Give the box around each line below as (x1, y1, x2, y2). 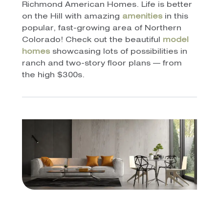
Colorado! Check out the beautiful (22, 37, 163, 44)
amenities (122, 13, 162, 21)
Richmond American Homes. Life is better (22, 1, 192, 9)
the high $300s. (22, 72, 85, 80)
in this (162, 13, 188, 21)
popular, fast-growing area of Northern (22, 25, 181, 33)
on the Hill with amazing (22, 13, 122, 21)
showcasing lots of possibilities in (49, 48, 187, 56)
